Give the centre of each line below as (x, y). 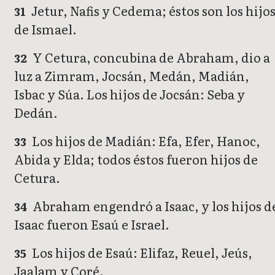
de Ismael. (45, 29)
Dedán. (36, 113)
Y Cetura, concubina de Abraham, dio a (150, 57)
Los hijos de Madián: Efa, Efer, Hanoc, (145, 141)
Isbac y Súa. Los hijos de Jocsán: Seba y (130, 94)
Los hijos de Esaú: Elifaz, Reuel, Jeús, (141, 253)
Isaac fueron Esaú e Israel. (92, 224)
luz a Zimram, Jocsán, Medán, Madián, (132, 76)
